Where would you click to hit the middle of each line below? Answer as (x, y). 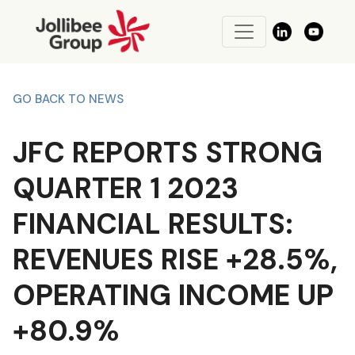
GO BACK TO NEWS (68, 99)
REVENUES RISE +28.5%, (175, 260)
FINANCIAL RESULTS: (153, 224)
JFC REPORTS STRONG (168, 153)
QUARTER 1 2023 (126, 188)
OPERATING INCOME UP (173, 295)
